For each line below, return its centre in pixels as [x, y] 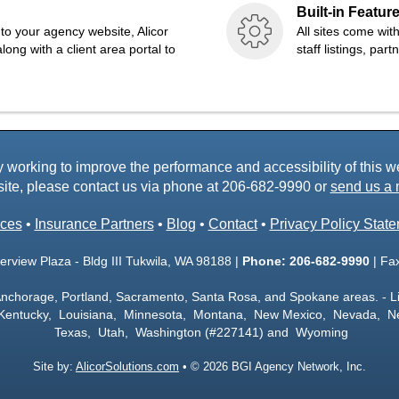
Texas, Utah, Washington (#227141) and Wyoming [199, 332]
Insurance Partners [94, 224]
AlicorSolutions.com [127, 366]
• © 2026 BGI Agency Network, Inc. [273, 366]
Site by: [54, 366]
